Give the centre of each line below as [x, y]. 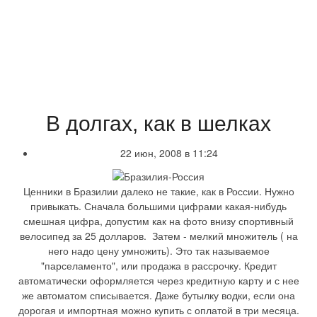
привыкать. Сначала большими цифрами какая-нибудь [158, 206]
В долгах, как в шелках [158, 123]
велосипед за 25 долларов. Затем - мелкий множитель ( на [158, 235]
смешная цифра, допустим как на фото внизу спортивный [158, 220]
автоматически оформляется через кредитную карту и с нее [158, 280]
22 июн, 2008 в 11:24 [169, 152]
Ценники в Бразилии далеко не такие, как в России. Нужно [158, 191]
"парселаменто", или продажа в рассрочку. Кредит [158, 265]
